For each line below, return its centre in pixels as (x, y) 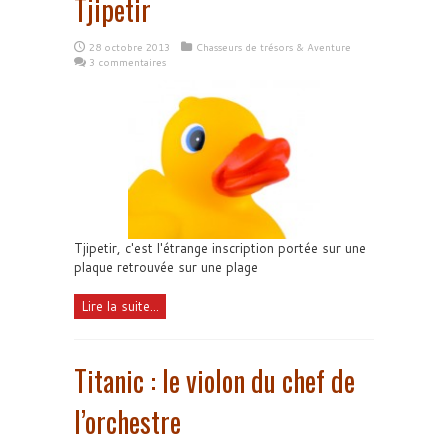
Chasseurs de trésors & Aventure (273, 46)
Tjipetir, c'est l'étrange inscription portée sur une (220, 248)
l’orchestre (127, 422)
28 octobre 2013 (129, 46)
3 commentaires (127, 61)
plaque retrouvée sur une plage (166, 267)
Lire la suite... (120, 306)
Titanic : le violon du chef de (214, 381)
